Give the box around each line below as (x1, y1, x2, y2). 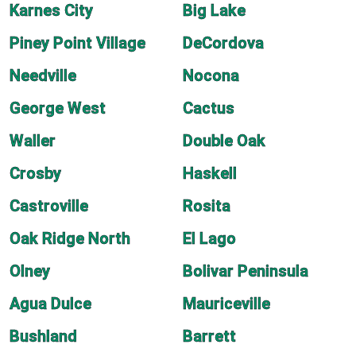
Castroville (10, 196, 88, 215)
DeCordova (183, 33, 264, 52)
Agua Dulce (10, 294, 91, 313)
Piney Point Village (10, 33, 145, 52)
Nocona (183, 66, 239, 85)
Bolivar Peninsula (183, 261, 308, 281)
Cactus (183, 99, 234, 118)
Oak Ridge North (10, 229, 130, 248)
